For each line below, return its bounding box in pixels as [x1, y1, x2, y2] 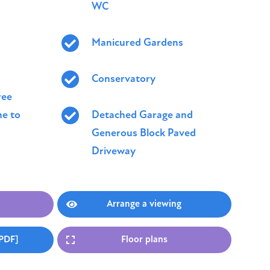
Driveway [92, 146, 136, 157]
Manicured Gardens [92, 37, 183, 49]
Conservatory [92, 74, 155, 85]
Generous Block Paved [92, 128, 196, 139]
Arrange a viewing [107, 199, 182, 209]
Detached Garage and [92, 110, 193, 121]
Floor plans [121, 235, 168, 245]
